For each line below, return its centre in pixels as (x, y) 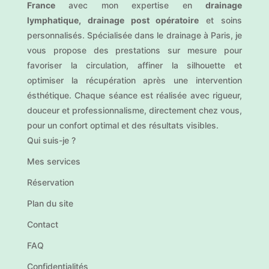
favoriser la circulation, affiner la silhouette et (134, 65)
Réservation (50, 182)
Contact (42, 224)
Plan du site (50, 203)
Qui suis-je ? (51, 140)
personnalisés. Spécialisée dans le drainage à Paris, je (134, 35)
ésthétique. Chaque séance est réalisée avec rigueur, (134, 95)
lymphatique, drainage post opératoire (113, 20)
